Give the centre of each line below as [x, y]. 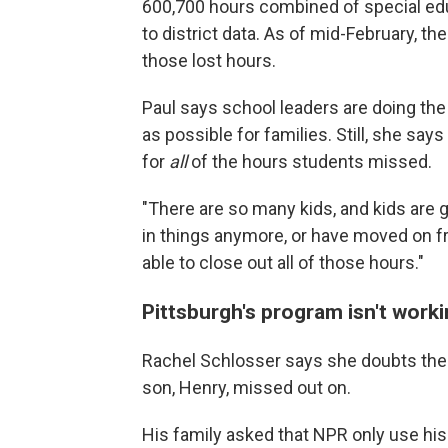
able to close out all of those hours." [283, 262]
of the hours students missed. [309, 161]
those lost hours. [209, 60]
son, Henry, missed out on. [246, 387]
